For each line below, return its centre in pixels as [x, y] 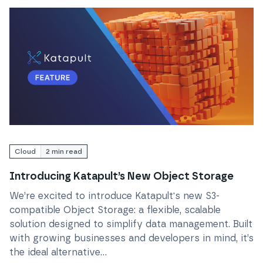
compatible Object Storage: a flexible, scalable [115, 210]
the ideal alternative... [58, 252]
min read [66, 151]
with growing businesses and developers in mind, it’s [131, 238]
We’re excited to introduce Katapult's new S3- [114, 196]
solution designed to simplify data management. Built [131, 224]
